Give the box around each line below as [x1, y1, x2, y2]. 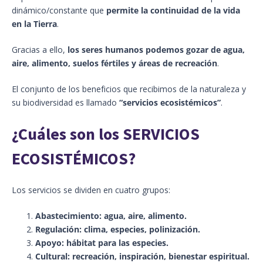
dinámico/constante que [12, 4, 106, 16]
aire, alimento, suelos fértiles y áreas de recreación [12, 57, 217, 69]
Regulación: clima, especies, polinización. [35, 223, 200, 235]
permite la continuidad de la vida [106, 4, 240, 16]
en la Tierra [12, 18, 57, 29]
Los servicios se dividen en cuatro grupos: [12, 184, 170, 195]
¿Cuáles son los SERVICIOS [12, 123, 200, 144]
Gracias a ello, [12, 43, 68, 55]
